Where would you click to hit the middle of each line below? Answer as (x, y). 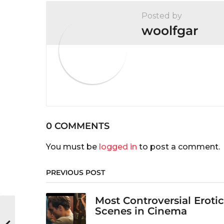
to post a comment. (178, 146)
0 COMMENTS (78, 126)
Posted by (162, 15)
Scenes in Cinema (141, 211)
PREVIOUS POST (75, 172)
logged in (118, 146)
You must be (72, 146)
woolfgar (170, 30)
